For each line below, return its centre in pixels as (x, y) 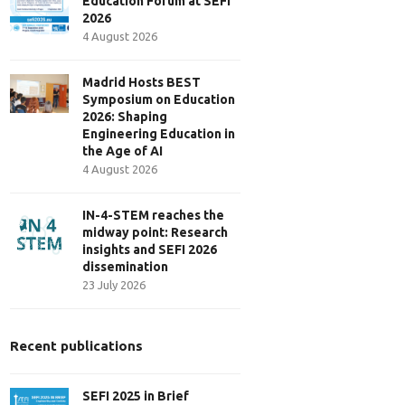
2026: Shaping (125, 117)
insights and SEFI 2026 (150, 250)
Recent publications (77, 346)
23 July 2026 (114, 285)
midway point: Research (155, 232)
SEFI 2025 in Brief (136, 396)
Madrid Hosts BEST (142, 82)
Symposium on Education (159, 99)
